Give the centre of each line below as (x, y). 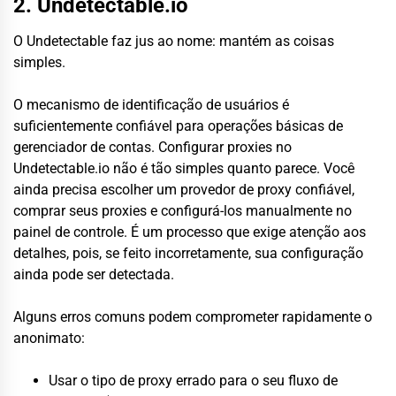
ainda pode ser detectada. (94, 274)
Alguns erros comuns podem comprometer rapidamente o (193, 316)
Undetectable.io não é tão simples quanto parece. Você (184, 168)
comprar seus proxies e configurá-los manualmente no (183, 210)
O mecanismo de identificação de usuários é (151, 104)
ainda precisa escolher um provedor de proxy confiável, (184, 189)
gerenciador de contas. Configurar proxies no (152, 147)
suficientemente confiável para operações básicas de (178, 126)
